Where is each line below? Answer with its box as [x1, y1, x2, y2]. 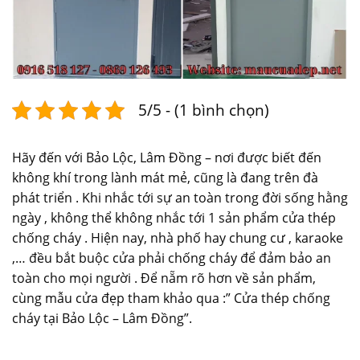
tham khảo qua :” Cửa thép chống [125, 289, 330, 308]
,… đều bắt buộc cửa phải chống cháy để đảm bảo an [12, 249, 331, 268]
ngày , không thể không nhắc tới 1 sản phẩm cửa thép [12, 209, 336, 227]
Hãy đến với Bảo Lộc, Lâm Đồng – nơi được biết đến [12, 149, 321, 167]
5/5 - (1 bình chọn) [138, 99, 269, 121]
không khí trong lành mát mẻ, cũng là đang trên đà [12, 169, 318, 187]
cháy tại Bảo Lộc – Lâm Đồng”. [12, 309, 192, 328]
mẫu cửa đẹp [45, 289, 125, 308]
